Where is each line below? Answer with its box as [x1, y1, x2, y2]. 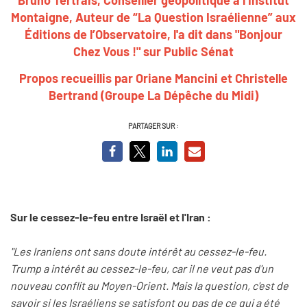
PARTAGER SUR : [128, 121, 179, 130]
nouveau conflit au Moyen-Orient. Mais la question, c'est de [10, 279, 288, 293]
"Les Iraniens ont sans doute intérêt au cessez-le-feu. [10, 245, 267, 258]
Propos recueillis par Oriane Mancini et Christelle [19, 70, 288, 86]
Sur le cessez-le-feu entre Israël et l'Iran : [10, 210, 211, 223]
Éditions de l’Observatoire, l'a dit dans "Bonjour [25, 26, 282, 42]
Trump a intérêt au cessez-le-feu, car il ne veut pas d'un [10, 262, 273, 275]
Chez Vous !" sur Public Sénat [73, 43, 234, 59]
